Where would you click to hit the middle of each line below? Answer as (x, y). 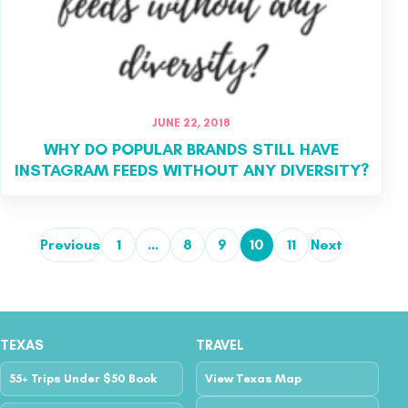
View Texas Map (253, 379)
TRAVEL (220, 345)
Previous (70, 244)
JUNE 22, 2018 (191, 122)
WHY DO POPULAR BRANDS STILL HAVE (191, 149)
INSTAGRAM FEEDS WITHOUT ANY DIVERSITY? (191, 170)
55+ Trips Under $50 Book (83, 379)
